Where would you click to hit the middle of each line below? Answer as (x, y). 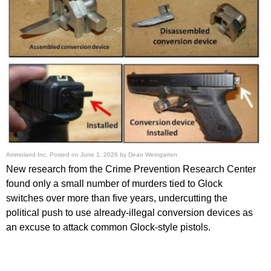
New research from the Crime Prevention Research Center (131, 169)
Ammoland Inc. (27, 154)
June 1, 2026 (99, 154)
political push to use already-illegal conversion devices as (129, 212)
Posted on (65, 154)
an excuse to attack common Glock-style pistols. (108, 227)
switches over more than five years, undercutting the (117, 198)
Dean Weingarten (153, 154)
